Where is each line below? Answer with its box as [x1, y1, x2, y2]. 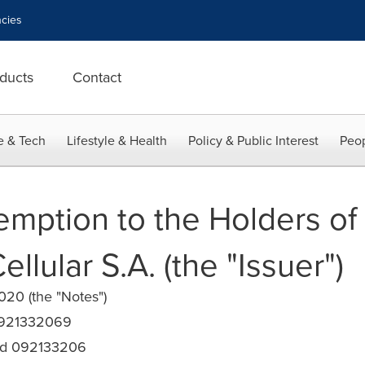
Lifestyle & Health [67, 131, 167, 150]
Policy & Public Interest [188, 131, 319, 150]
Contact [73, 67, 121, 88]
